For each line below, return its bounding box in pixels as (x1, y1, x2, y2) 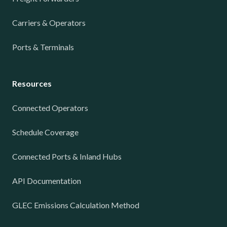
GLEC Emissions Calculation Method (12, 200, 139, 210)
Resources (12, 79, 52, 88)
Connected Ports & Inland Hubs (12, 152, 122, 161)
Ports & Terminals (12, 42, 74, 52)
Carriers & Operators (12, 18, 86, 27)
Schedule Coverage (12, 127, 79, 137)
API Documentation (12, 176, 81, 185)
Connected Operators (12, 103, 88, 112)
